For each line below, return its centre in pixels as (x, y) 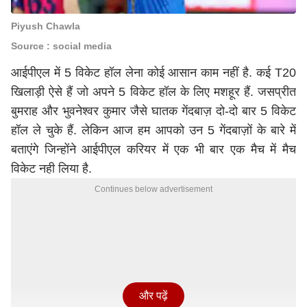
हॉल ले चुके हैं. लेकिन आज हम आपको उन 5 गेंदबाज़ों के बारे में (153, 130)
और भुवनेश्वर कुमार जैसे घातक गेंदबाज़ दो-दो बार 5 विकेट (167, 111)
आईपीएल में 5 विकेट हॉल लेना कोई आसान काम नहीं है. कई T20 (153, 73)
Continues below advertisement (153, 189)
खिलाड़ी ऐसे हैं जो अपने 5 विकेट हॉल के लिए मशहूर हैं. (134, 92)
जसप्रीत (277, 92)
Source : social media (61, 46)
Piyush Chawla (46, 26)
